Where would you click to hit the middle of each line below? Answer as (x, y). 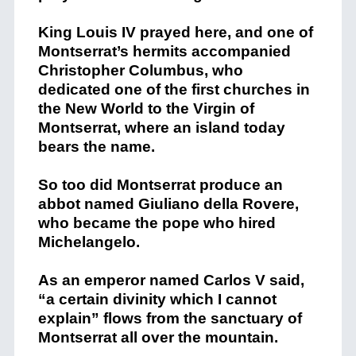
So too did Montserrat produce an (160, 185)
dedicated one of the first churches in (174, 90)
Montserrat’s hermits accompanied (164, 52)
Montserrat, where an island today (161, 128)
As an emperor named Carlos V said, (171, 281)
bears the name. (96, 147)
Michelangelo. (89, 242)
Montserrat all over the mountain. (158, 338)
